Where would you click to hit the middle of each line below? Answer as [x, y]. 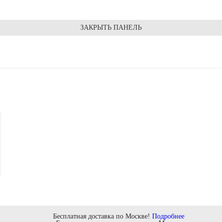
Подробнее [168, 216]
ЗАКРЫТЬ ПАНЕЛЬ [111, 28]
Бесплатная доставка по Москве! [102, 216]
